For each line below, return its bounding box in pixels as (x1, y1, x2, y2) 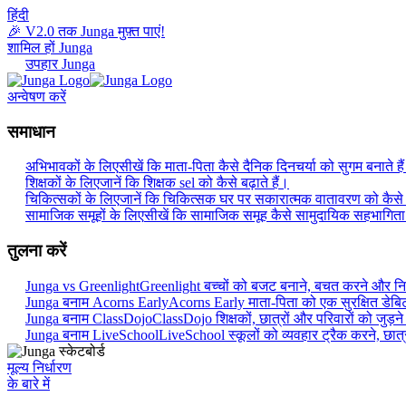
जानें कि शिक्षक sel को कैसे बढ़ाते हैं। (100, 175, 289, 191)
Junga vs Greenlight (25, 277, 140, 294)
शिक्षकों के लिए (25, 175, 100, 191)
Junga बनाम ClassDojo (25, 310, 152, 326)
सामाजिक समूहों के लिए (25, 208, 144, 224)
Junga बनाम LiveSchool (25, 326, 159, 343)
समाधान (7, 121, 55, 141)
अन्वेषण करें (7, 89, 66, 104)
